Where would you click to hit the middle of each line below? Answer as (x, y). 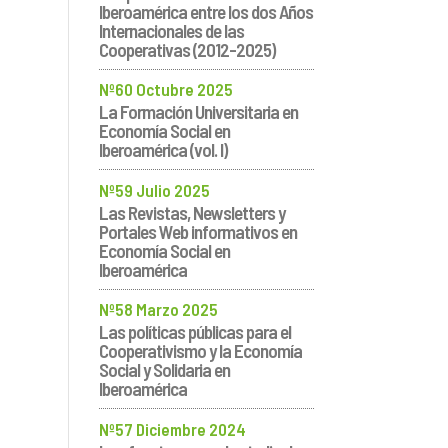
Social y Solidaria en (164, 370)
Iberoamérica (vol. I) (162, 150)
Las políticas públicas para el (194, 332)
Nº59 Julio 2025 (154, 189)
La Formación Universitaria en (198, 112)
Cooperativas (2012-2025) (186, 49)
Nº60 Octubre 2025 (165, 89)
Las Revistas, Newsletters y (191, 212)
